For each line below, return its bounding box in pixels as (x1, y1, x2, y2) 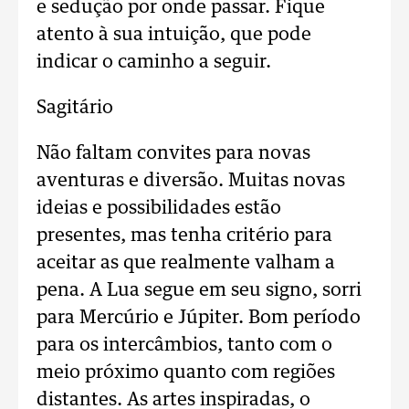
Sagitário (37, 99, 113, 117)
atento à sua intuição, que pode (37, 26, 311, 44)
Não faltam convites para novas (37, 144, 310, 163)
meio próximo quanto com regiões (37, 363, 335, 382)
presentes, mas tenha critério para (37, 226, 332, 245)
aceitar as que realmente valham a (37, 254, 335, 272)
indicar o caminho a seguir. (37, 53, 271, 71)
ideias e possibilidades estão (37, 199, 281, 217)
